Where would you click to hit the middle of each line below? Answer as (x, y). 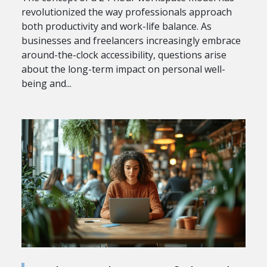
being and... (46, 84)
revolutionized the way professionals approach (127, 12)
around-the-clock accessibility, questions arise (124, 55)
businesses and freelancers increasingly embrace (131, 41)
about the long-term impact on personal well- (123, 69)
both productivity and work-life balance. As (117, 27)
